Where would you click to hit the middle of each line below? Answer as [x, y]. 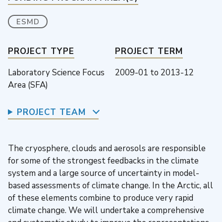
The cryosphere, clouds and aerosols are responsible [107, 148]
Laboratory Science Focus [56, 72]
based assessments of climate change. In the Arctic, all [111, 185]
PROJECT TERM [149, 51]
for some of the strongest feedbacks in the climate [103, 161]
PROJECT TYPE [41, 51]
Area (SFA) [28, 85]
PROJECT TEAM [51, 112]
